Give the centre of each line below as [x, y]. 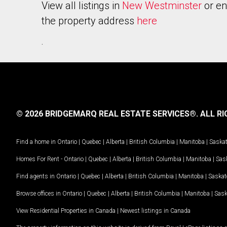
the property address [89, 21]
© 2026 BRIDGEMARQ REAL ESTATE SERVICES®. [107, 114]
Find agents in [36, 176]
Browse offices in [39, 193]
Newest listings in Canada [155, 211]
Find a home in [36, 142]
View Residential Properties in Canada [66, 211]
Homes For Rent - [40, 159]
